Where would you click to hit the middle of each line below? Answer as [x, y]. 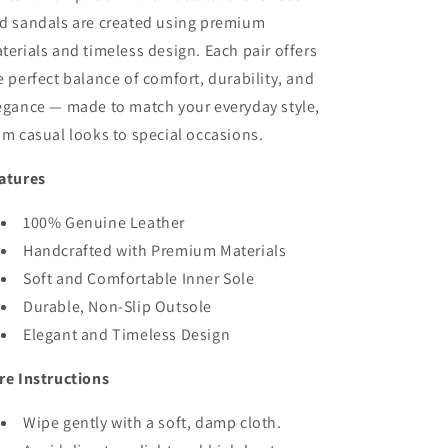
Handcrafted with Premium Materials [155, 250]
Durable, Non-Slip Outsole [117, 306]
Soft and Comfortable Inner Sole [139, 278]
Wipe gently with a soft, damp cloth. [152, 422]
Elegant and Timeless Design [127, 334]
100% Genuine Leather [104, 222]
